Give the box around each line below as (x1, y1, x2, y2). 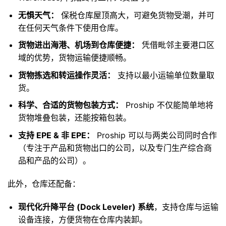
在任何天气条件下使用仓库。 (18, 22, 123, 33)
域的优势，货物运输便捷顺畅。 (18, 52, 131, 63)
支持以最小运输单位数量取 (115, 70, 214, 80)
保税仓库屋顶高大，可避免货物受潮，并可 (58, 10, 214, 20)
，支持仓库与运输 (153, 201, 218, 212)
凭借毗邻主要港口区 (139, 40, 214, 50)
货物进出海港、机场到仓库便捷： (18, 40, 139, 50)
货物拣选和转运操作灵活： (18, 70, 115, 80)
